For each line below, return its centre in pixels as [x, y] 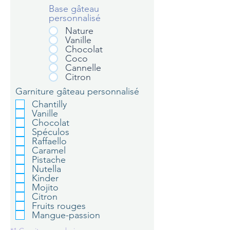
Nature [79, 31]
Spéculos [51, 132]
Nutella [46, 169]
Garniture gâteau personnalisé [77, 91]
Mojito [45, 187]
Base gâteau [74, 9]
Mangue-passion [66, 215]
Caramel [49, 150]
